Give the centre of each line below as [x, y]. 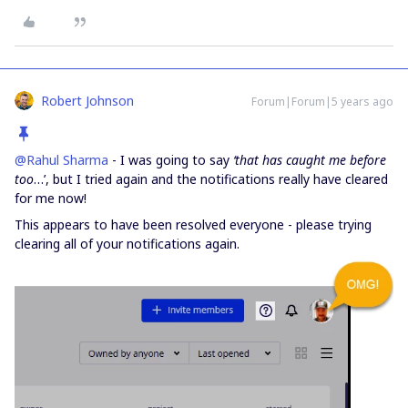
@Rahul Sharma [61, 160]
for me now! [51, 199]
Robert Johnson [87, 101]
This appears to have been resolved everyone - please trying [193, 225]
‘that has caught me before [310, 160]
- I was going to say [171, 160]
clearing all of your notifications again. [127, 244]
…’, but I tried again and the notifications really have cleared [211, 179]
